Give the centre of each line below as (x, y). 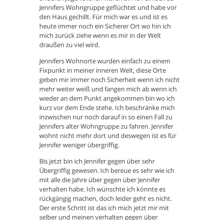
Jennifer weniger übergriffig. (79, 145)
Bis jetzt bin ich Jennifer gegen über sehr (97, 161)
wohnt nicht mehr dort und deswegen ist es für (108, 136)
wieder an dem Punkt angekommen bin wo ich (107, 98)
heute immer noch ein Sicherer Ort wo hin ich (105, 26)
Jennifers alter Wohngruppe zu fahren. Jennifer (106, 126)
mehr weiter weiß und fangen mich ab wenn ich (108, 89)
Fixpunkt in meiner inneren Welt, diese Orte (103, 70)
